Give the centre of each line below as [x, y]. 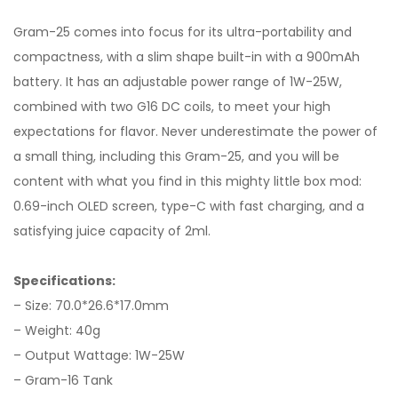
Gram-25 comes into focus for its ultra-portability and [183, 32]
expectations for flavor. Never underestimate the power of [195, 131]
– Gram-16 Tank [63, 380]
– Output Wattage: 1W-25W [99, 355]
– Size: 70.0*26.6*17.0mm [91, 306]
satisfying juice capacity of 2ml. [112, 231]
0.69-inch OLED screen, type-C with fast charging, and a [189, 206]
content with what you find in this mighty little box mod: [187, 181]
